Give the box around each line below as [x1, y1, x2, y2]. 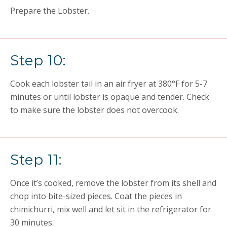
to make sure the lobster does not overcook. [10, 104, 179, 116]
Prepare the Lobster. [10, 5, 89, 16]
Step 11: [10, 151, 62, 168]
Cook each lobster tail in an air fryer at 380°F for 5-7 [10, 78, 207, 89]
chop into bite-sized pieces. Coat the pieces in [10, 191, 182, 202]
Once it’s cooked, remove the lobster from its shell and [10, 177, 216, 188]
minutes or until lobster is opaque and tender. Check [10, 91, 209, 102]
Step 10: [10, 52, 66, 69]
